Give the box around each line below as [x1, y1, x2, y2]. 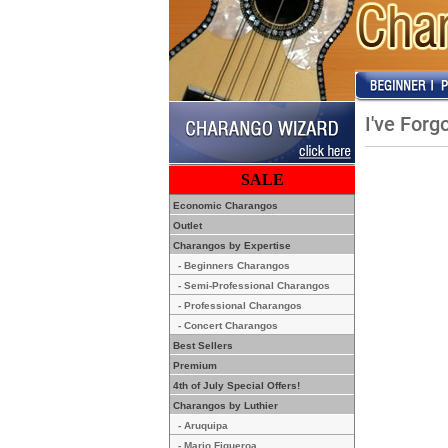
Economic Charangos [170, 200, 278, 211]
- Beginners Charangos [178, 260, 290, 271]
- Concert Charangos [178, 320, 278, 331]
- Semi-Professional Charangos [178, 280, 330, 291]
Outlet [170, 220, 202, 231]
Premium [170, 360, 217, 371]
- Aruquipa [178, 420, 228, 431]
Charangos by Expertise [170, 240, 291, 251]
